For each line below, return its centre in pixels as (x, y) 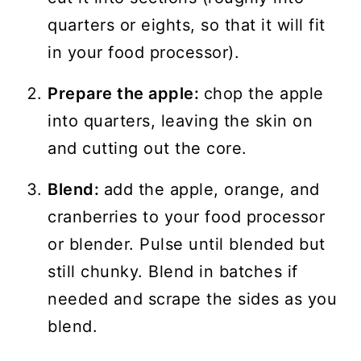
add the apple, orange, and (212, 190)
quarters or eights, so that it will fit (187, 25)
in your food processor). (146, 53)
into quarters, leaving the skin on (180, 121)
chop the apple (263, 94)
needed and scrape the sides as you (193, 299)
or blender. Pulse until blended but (187, 245)
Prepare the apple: (126, 94)
